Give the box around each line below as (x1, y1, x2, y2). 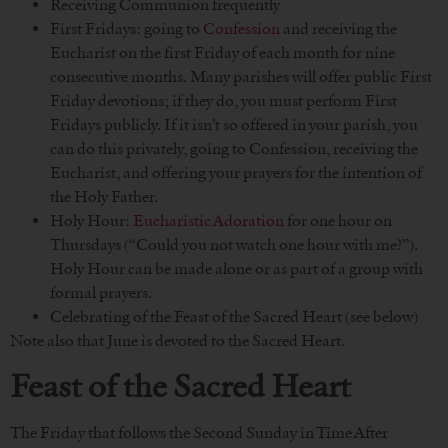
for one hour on (284, 211, 392, 231)
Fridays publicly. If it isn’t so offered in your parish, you (50, 115, 418, 135)
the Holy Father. (50, 187, 158, 207)
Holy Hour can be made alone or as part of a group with (50, 259, 423, 279)
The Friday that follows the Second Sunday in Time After (10, 423, 388, 443)
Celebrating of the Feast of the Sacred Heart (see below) (50, 307, 418, 327)
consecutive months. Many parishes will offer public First (50, 67, 432, 87)
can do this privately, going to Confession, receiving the (50, 139, 418, 159)
